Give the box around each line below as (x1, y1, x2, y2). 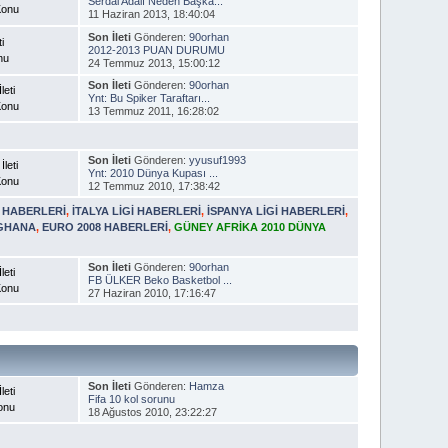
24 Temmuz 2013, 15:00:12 (87, 56, 220, 69)
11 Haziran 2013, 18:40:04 (87, 7, 215, 20)
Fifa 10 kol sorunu (87, 392, 175, 405)
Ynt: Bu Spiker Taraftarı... (87, 91, 210, 104)
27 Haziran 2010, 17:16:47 (87, 286, 216, 299)
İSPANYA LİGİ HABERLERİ (207, 204, 346, 217)
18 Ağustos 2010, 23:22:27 (87, 405, 217, 418)
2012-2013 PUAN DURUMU (87, 43, 225, 56)
